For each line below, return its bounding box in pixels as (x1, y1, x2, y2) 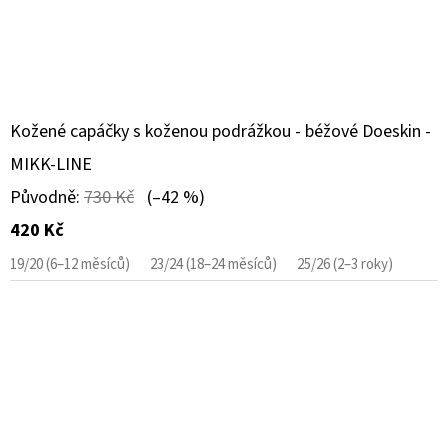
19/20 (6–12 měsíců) (10, 253, 130, 275)
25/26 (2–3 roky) (297, 253, 393, 275)
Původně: (10, 184, 84, 210)
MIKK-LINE (10, 151, 92, 177)
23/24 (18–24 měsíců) (150, 253, 277, 275)
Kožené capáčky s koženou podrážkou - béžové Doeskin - (10, 118, 431, 144)
